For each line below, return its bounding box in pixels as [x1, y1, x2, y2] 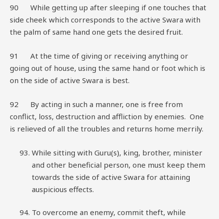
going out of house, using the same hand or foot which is [10, 63, 205, 73]
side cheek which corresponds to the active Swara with [10, 14, 200, 24]
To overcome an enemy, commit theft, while [32, 207, 186, 217]
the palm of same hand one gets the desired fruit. [10, 26, 183, 37]
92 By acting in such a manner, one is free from [10, 99, 183, 109]
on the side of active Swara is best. [10, 75, 130, 85]
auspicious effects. [32, 184, 94, 194]
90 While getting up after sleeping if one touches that [10, 2, 206, 12]
